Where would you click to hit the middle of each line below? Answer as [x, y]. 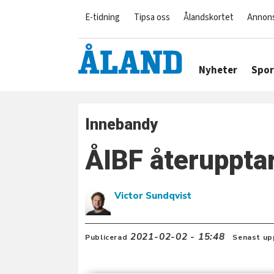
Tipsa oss [152, 17]
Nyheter [218, 71]
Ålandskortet [208, 17]
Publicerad [106, 237]
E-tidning [103, 17]
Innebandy [122, 125]
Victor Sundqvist [153, 196]
